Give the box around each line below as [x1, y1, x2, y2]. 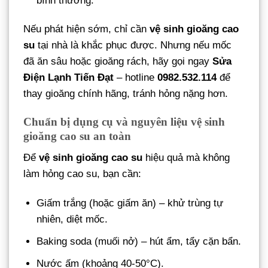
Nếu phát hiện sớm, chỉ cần [23, 23, 150, 35]
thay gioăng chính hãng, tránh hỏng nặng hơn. [23, 87, 228, 99]
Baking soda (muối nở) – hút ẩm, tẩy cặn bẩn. [36, 235, 242, 247]
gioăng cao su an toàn [23, 129, 131, 142]
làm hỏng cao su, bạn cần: [23, 167, 141, 179]
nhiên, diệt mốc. [36, 213, 108, 225]
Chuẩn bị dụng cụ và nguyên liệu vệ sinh [23, 115, 225, 128]
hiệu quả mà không [142, 151, 230, 163]
